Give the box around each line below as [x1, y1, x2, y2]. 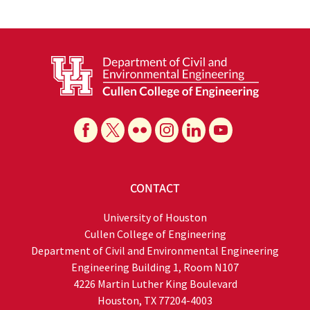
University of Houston [103, 210, 207, 224]
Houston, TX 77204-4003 [98, 293, 212, 307]
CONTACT [130, 179, 180, 197]
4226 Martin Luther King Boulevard [73, 276, 237, 291]
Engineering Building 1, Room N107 [71, 259, 239, 274]
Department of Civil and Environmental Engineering [31, 243, 279, 257]
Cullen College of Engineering [84, 226, 226, 241]
